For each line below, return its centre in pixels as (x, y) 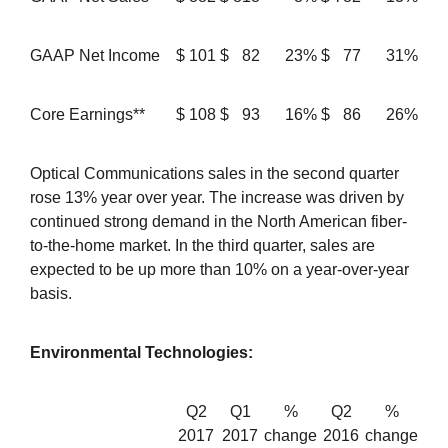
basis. (51, 294)
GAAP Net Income (95, 56)
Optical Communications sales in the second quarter (214, 174)
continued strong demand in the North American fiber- (218, 222)
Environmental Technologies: (141, 353)
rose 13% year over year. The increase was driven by (217, 198)
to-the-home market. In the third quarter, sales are (202, 246)
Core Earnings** (87, 115)
